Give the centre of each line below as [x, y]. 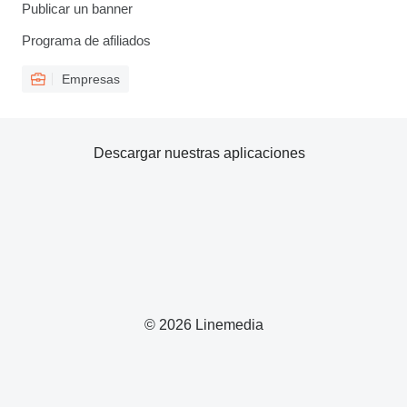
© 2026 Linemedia [203, 325]
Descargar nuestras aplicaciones [199, 154]
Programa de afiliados [86, 41]
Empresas [91, 79]
